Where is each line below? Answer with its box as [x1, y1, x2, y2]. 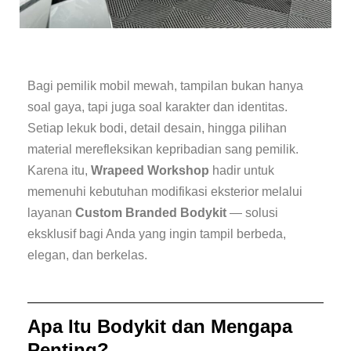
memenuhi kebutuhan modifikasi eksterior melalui [27, 185, 302, 199]
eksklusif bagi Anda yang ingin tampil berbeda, [27, 227, 286, 241]
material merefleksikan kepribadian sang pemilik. [27, 143, 299, 157]
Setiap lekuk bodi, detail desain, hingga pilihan [27, 121, 287, 136]
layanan [27, 206, 75, 220]
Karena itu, [27, 164, 91, 178]
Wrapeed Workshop [91, 164, 209, 178]
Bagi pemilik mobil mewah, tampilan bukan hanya [27, 79, 303, 93]
